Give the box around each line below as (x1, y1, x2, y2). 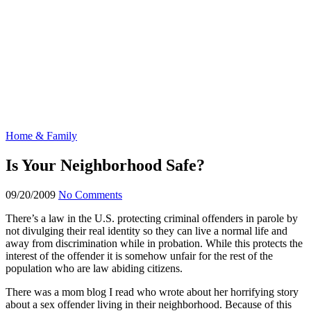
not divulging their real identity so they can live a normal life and (6, 224, 287, 237)
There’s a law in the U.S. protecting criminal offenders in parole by (6, 212, 298, 224)
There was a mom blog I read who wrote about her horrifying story (6, 285, 299, 298)
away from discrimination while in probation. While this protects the (6, 237, 303, 249)
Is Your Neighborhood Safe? (6, 155, 205, 174)
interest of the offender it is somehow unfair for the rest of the (6, 249, 273, 262)
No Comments (58, 188, 122, 201)
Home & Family (6, 130, 77, 142)
